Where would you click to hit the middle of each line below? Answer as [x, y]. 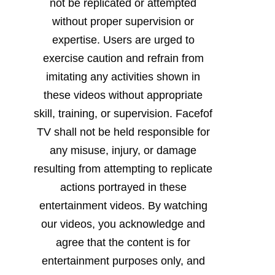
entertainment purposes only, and [123, 261]
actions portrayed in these [123, 187]
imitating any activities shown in [123, 76]
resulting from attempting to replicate [123, 168]
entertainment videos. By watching [123, 205]
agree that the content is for [123, 242]
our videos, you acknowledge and [123, 224]
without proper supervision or [123, 21]
